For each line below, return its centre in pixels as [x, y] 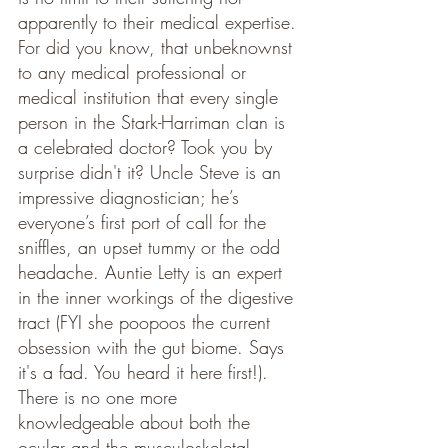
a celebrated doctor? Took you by [148, 147]
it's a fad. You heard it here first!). [146, 372]
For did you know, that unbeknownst [158, 47]
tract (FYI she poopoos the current [147, 322]
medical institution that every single [151, 97]
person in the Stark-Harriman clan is [154, 122]
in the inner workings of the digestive [158, 297]
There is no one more [100, 397]
